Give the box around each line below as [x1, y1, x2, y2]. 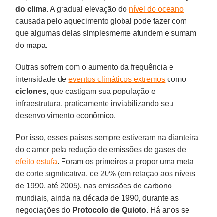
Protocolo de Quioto [72, 205, 147, 214]
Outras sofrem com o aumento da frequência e [15, 62, 174, 71]
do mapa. [15, 41, 50, 49]
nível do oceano [129, 4, 184, 13]
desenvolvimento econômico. [15, 111, 116, 120]
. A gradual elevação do [46, 4, 129, 13]
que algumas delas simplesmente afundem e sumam [15, 29, 197, 37]
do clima [15, 4, 47, 13]
